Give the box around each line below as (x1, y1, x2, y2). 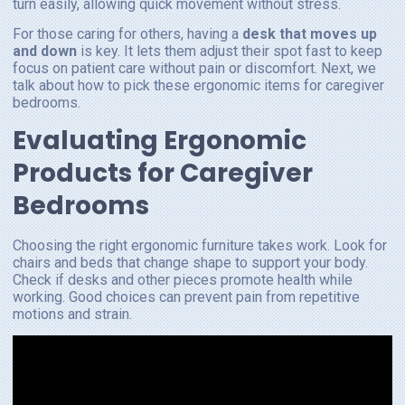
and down (13, 42, 77, 61)
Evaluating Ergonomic (13, 122, 306, 158)
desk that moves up (242, 25, 377, 43)
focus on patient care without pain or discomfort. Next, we (13, 60, 376, 78)
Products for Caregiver (13, 155, 313, 191)
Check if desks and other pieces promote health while (13, 270, 353, 288)
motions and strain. (13, 305, 132, 323)
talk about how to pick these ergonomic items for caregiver (13, 77, 384, 95)
